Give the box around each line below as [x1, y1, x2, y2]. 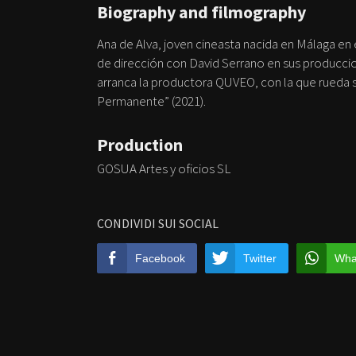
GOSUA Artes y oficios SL [97, 159, 230, 177]
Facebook [135, 251, 185, 265]
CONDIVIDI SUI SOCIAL [97, 215, 219, 231]
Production [97, 133, 183, 156]
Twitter [243, 251, 277, 265]
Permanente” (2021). [97, 91, 206, 110]
